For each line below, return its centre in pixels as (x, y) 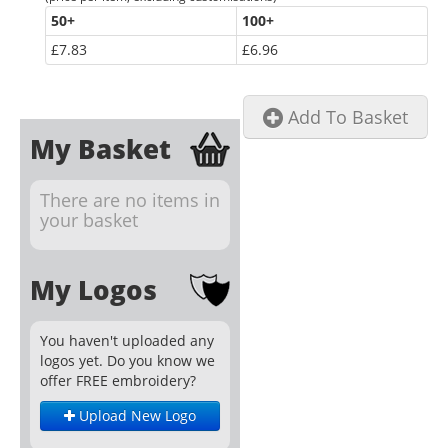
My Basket (100, 149)
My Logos (93, 290)
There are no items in (130, 200)
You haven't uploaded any (127, 340)
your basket (89, 220)
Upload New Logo (135, 415)
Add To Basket (345, 117)
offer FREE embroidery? (118, 380)
